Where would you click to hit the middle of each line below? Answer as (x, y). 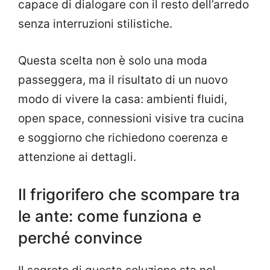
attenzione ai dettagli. (77, 157)
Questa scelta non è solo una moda (113, 60)
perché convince (80, 238)
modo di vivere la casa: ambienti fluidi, (123, 99)
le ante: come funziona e (110, 216)
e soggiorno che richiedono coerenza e (123, 137)
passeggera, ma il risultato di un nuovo (123, 80)
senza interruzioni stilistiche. (95, 24)
